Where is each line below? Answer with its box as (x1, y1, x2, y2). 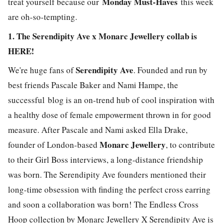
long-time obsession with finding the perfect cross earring (8, 184, 211, 195)
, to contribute (166, 139, 215, 150)
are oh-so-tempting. (8, 11, 77, 22)
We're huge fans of (8, 64, 76, 76)
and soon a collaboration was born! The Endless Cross (8, 199, 199, 210)
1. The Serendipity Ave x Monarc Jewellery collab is (8, 29, 197, 42)
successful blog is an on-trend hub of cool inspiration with (8, 94, 215, 106)
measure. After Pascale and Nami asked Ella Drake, (8, 124, 188, 135)
